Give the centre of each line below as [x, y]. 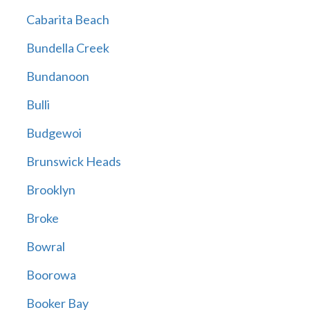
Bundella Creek [67, 48]
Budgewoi [54, 133]
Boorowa [51, 275]
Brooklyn [51, 190]
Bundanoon [57, 76]
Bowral [45, 247]
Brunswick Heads [73, 162]
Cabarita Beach [67, 20]
